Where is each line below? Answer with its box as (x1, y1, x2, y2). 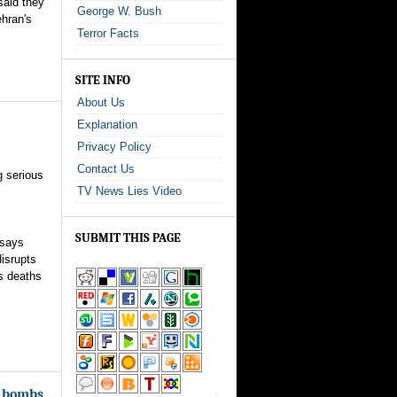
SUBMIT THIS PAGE (75, 230, 181, 245)
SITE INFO (75, 73, 130, 88)
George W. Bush (77, 4, 161, 18)
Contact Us (77, 162, 135, 175)
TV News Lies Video (77, 184, 182, 198)
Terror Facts (77, 27, 139, 40)
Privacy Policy (77, 140, 152, 153)
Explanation (77, 118, 137, 131)
